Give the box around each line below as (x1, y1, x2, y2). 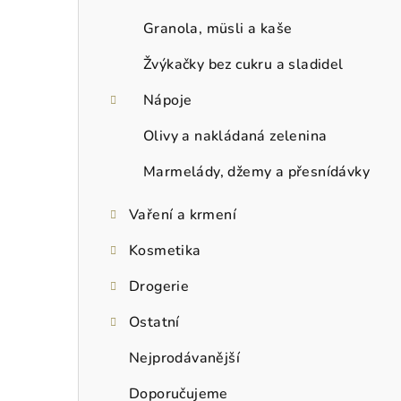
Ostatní (129, 311, 180, 332)
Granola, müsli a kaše (143, 18, 293, 38)
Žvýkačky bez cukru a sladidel (143, 54, 344, 74)
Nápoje (143, 90, 192, 110)
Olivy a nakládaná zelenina (143, 125, 328, 146)
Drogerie (129, 276, 190, 296)
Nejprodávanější (129, 347, 241, 368)
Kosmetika (129, 240, 201, 260)
